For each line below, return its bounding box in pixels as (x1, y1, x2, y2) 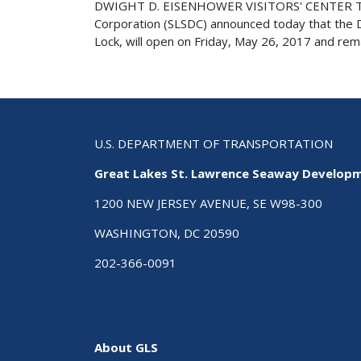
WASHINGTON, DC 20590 (94, 224, 239, 241)
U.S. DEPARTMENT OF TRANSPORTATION (94, 135, 333, 151)
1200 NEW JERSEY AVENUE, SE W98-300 (94, 194, 322, 211)
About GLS (94, 339, 158, 356)
